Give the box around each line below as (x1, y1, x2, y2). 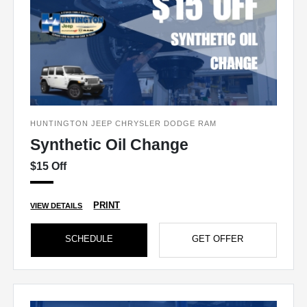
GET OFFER (192, 234, 244, 245)
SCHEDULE (65, 234, 114, 245)
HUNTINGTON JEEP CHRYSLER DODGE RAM (30, 119, 217, 128)
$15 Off (30, 160, 67, 173)
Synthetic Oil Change (30, 136, 189, 154)
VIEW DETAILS (30, 201, 83, 210)
